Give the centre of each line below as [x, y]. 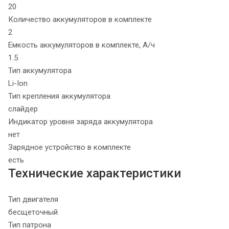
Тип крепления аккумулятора [59, 96]
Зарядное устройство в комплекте [70, 147]
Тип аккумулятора [40, 71]
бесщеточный [33, 212]
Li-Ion [18, 84]
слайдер [23, 109]
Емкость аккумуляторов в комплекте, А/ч [82, 45]
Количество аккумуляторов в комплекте [80, 20]
